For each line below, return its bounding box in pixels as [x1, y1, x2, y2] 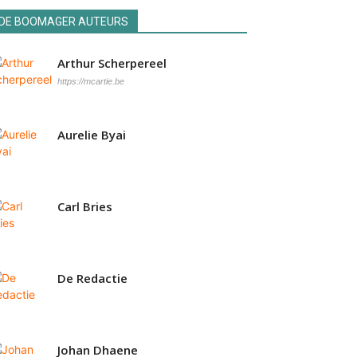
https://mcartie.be [57, 76, 124, 86]
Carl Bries [57, 198, 112, 214]
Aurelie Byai [57, 127, 126, 143]
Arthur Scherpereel [57, 55, 167, 71]
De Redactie [57, 270, 127, 286]
